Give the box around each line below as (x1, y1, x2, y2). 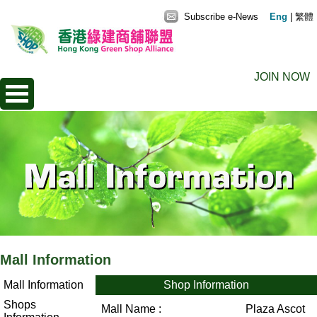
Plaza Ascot (246, 303, 305, 315)
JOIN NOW (254, 71, 310, 83)
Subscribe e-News (181, 11, 258, 22)
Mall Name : (101, 303, 161, 315)
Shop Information (163, 279, 249, 291)
